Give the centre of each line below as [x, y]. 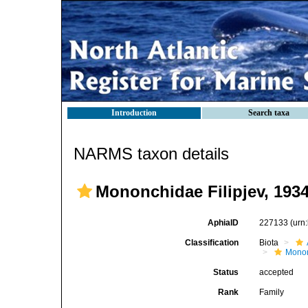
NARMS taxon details [151, 154]
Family [272, 292]
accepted [277, 272]
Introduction [134, 113]
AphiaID [223, 223]
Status [226, 272]
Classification [212, 243]
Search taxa [269, 113]
